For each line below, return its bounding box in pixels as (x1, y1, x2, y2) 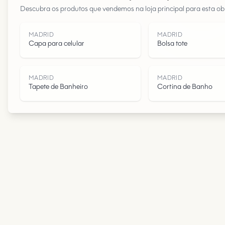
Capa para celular (29, 40, 84, 48)
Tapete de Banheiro (29, 83, 88, 91)
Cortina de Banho (157, 83, 212, 91)
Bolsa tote (157, 40, 187, 48)
